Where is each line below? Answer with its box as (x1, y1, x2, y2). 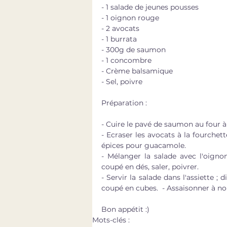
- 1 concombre (101, 55, 154, 65)
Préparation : (101, 98, 149, 107)
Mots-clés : (92, 215, 130, 224)
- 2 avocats (101, 23, 139, 33)
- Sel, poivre (101, 77, 144, 86)
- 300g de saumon (101, 45, 168, 54)
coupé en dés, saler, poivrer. (101, 162, 199, 171)
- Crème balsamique (101, 66, 175, 75)
